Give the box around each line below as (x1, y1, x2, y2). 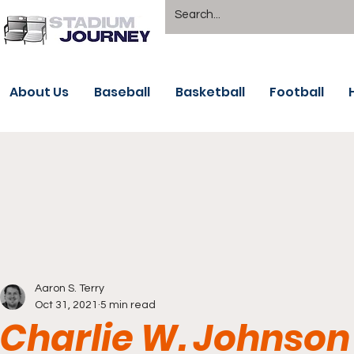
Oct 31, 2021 (35, 299, 98, 311)
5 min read (100, 299, 156, 311)
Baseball (94, 83, 150, 101)
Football (269, 83, 324, 101)
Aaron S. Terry (35, 283, 104, 294)
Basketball (175, 83, 245, 101)
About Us (9, 83, 69, 101)
